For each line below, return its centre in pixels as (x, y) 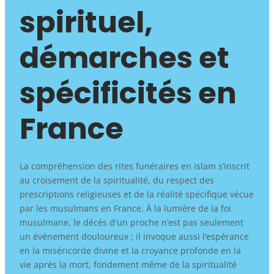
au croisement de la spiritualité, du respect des (117, 180)
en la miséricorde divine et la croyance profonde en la (130, 250)
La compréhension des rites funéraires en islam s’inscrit (134, 166)
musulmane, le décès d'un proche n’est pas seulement (131, 222)
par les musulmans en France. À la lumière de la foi (125, 208)
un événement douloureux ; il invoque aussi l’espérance (134, 236)
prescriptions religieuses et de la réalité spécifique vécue (136, 194)
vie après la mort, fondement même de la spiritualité (128, 264)
